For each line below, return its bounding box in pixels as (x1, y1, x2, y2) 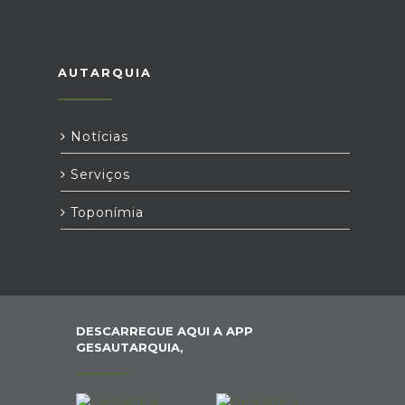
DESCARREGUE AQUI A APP (76, 323, 253, 338)
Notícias (66, 127, 128, 145)
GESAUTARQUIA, (76, 339, 184, 354)
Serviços (66, 165, 130, 183)
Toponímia (66, 203, 144, 221)
